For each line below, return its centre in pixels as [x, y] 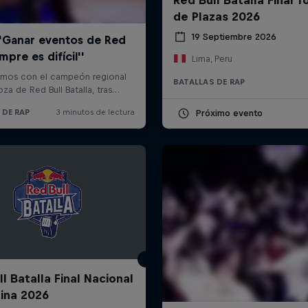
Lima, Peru [212, 58]
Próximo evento [229, 113]
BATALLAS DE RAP [209, 81]
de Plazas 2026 [216, 16]
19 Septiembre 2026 [233, 37]
